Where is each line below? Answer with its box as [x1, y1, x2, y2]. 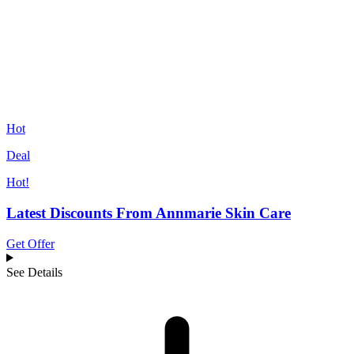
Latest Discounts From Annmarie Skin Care [6, 204, 291, 221]
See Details [6, 265, 62, 279]
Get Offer [6, 236, 55, 250]
